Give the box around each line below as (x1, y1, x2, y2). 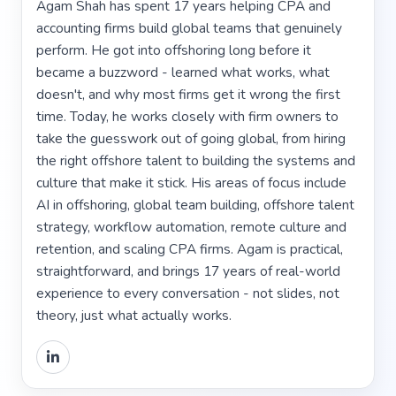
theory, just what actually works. (36, 305, 232, 324)
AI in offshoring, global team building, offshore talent (36, 194, 354, 214)
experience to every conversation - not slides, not (36, 283, 339, 302)
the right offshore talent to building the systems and (36, 150, 355, 170)
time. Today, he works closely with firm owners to (36, 106, 339, 126)
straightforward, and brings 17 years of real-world (36, 261, 340, 280)
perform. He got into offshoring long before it (36, 40, 311, 59)
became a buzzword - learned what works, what (36, 62, 330, 81)
